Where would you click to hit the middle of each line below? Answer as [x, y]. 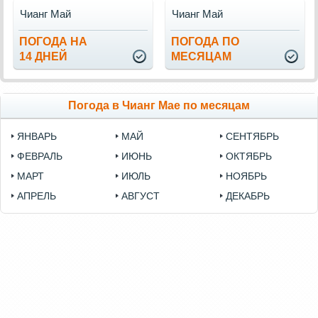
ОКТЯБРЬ [249, 157]
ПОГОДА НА [53, 42]
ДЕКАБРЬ [248, 196]
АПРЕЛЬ [37, 196]
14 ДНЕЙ [43, 57]
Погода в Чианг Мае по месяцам [159, 106]
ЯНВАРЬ [37, 137]
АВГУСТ [141, 196]
